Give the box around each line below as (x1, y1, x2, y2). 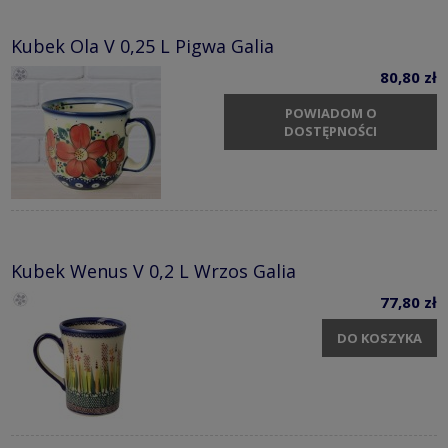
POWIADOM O (284, 103, 377, 122)
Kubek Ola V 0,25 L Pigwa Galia (11, 34, 274, 59)
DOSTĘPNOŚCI (284, 121, 377, 140)
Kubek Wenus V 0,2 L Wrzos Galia (11, 259, 296, 284)
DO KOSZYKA (337, 328, 422, 347)
